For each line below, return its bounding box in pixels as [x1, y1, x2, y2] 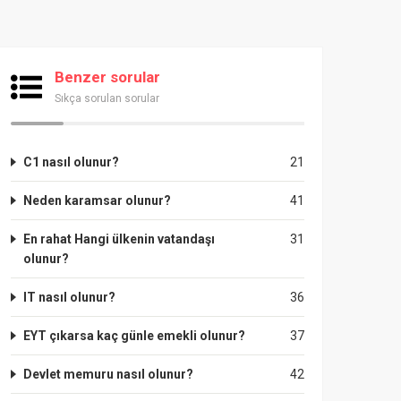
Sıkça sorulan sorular [55, 92, 159, 105]
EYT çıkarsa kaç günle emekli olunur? [23, 328, 245, 343]
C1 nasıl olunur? [23, 155, 119, 169]
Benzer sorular [55, 68, 160, 86]
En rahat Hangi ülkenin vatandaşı [23, 232, 215, 246]
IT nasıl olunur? [23, 290, 115, 304]
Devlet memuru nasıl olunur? [23, 367, 193, 381]
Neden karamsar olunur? [23, 193, 171, 208]
